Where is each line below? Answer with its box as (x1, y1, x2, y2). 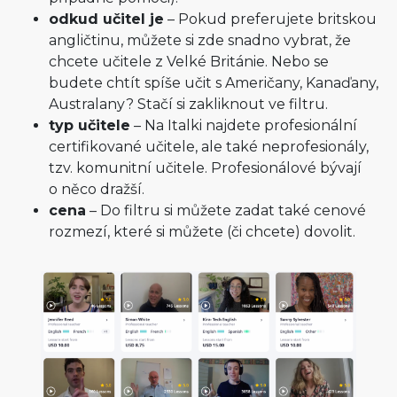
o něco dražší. (49, 181, 144, 198)
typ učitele (49, 117, 130, 135)
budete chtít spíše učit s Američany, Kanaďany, (49, 74, 378, 92)
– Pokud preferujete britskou (164, 11, 377, 28)
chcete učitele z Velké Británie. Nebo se (49, 53, 329, 71)
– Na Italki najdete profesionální (130, 117, 357, 135)
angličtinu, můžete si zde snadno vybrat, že (49, 32, 351, 50)
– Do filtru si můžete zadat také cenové (86, 202, 366, 220)
